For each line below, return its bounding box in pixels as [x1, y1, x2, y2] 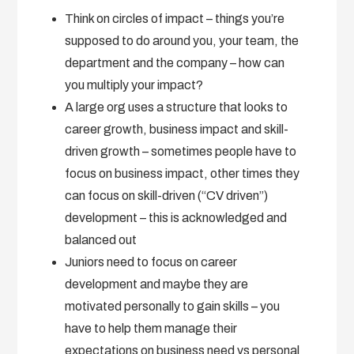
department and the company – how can [65, 55, 285, 70]
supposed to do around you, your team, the [65, 33, 299, 47]
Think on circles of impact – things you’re [65, 11, 285, 25]
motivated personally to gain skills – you [65, 299, 281, 313]
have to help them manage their [65, 321, 238, 335]
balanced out [65, 232, 137, 247]
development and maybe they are [65, 277, 249, 291]
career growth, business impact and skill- [65, 122, 289, 136]
